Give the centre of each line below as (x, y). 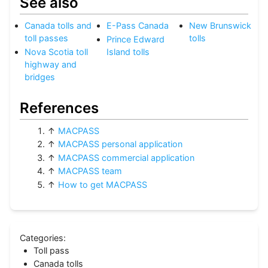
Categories (42, 237)
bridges (40, 77)
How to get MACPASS (103, 184)
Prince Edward (136, 39)
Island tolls (128, 51)
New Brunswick (220, 26)
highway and (51, 64)
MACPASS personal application (121, 144)
